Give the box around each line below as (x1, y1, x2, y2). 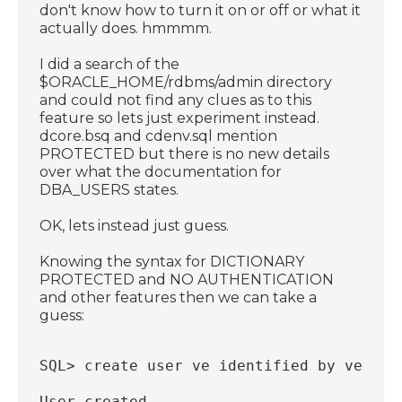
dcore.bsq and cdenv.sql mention (39, 127, 278, 144)
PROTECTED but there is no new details (39, 144, 330, 162)
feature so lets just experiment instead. (39, 109, 320, 127)
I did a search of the (39, 55, 180, 73)
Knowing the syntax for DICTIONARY (39, 252, 305, 270)
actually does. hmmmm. (39, 19, 213, 37)
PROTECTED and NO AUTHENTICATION (39, 270, 335, 288)
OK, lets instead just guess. (39, 216, 230, 234)
